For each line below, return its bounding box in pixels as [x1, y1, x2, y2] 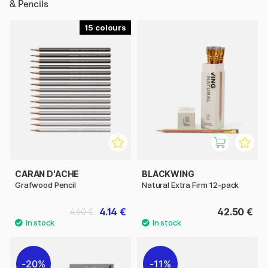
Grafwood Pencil [15, 179, 76, 190]
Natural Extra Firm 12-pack [142, 179, 239, 190]
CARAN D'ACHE [15, 168, 80, 179]
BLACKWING [142, 168, 194, 179]
